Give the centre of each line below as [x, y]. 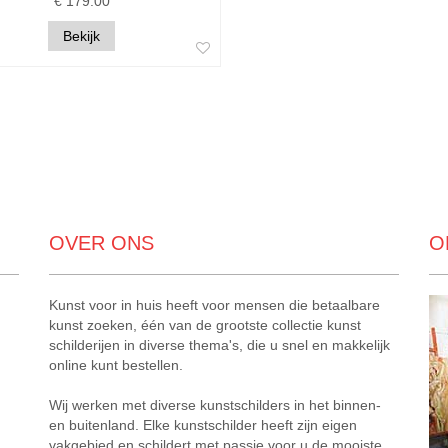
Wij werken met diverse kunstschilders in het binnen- [215, 405]
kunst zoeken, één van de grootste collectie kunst [205, 325]
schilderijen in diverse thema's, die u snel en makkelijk [219, 345]
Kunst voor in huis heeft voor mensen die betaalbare [214, 305]
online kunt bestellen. [116, 365]
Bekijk [81, 36]
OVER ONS [101, 243]
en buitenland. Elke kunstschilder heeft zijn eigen [203, 425]
